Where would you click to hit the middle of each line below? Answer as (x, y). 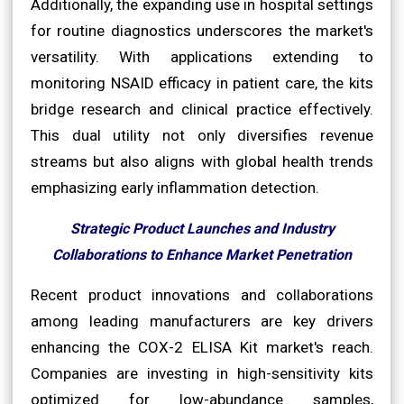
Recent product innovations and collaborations (202, 294)
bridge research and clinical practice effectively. (202, 109)
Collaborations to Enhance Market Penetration (202, 254)
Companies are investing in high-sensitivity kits (202, 373)
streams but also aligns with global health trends (202, 161)
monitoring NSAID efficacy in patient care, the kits (202, 83)
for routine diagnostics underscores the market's (202, 30)
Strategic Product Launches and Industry (202, 228)
